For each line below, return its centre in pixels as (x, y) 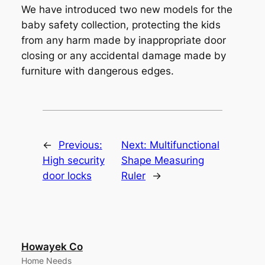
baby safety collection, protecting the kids (121, 25)
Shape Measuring (163, 160)
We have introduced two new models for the (127, 9)
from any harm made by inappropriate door (123, 40)
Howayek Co (52, 246)
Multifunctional (185, 145)
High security (73, 160)
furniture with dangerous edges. (97, 71)
